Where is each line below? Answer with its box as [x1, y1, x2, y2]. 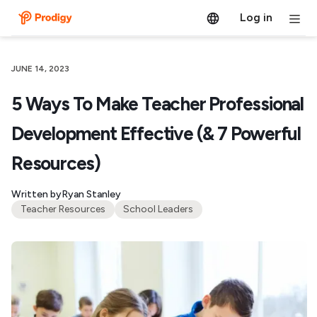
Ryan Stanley [62, 188, 121, 200]
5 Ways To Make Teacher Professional [11, 93, 304, 115]
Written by [11, 188, 62, 200]
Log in [239, 11, 272, 24]
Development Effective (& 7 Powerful [11, 122, 301, 145]
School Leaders [123, 203, 194, 215]
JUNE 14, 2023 [11, 64, 69, 74]
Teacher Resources [20, 203, 105, 215]
